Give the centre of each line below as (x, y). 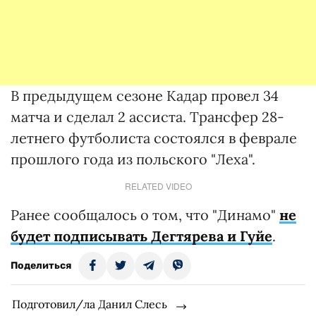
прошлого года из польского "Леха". (133, 159)
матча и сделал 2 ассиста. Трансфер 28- (147, 117)
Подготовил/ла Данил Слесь (90, 304)
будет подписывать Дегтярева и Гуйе (141, 236)
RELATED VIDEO (158, 186)
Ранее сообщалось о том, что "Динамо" (145, 215)
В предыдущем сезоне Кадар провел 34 (145, 96)
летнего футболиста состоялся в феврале (154, 138)
